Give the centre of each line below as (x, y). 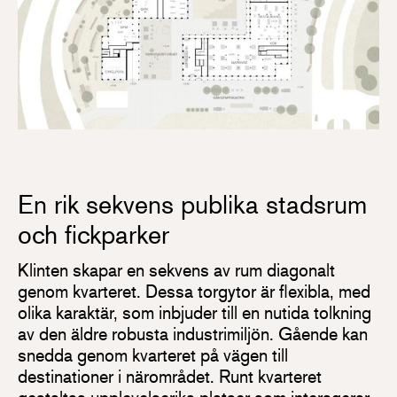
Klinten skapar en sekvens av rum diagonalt (176, 270)
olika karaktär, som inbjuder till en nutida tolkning (195, 313)
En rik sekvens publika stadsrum (192, 204)
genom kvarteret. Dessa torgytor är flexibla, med (194, 292)
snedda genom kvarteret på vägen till (153, 355)
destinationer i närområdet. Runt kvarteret (170, 377)
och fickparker (93, 234)
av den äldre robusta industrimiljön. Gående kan (193, 334)
